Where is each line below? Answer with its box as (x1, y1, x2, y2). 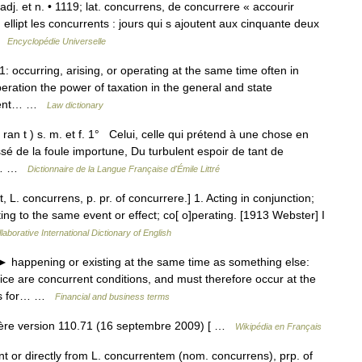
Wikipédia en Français (235, 322, 322, 331)
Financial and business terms (55, 292, 170, 301)
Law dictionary (47, 100, 103, 110)
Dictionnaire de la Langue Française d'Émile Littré (27, 164, 220, 174)
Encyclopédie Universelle (7, 36, 106, 46)
